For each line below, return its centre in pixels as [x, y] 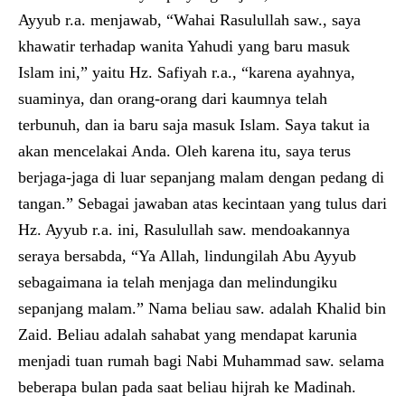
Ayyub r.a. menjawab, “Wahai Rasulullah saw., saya [189, 19]
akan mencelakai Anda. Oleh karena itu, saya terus [184, 151]
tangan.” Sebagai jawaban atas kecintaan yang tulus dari [202, 203]
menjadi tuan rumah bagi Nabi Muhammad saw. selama [201, 360]
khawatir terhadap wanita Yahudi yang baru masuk [184, 46]
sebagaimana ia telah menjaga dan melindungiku [178, 282]
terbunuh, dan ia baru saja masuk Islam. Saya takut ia [194, 124]
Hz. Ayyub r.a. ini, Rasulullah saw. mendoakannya [184, 229]
